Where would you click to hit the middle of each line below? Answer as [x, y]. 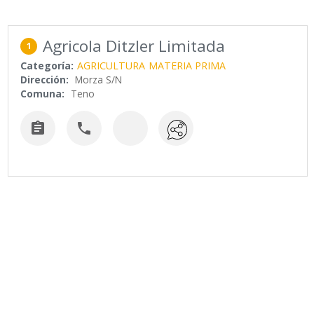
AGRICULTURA [111, 66]
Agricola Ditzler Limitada [134, 46]
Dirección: [45, 80]
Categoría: [47, 66]
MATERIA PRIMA [187, 66]
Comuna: [43, 94]
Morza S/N [99, 80]
